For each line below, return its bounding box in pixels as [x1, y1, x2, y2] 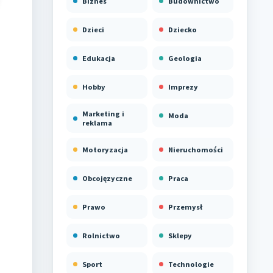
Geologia [168, 54, 202, 63]
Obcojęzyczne [82, 174, 132, 183]
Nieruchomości [168, 145, 223, 154]
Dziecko [168, 25, 197, 34]
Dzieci [82, 25, 104, 34]
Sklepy [168, 231, 192, 240]
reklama [82, 118, 112, 127]
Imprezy [168, 82, 198, 91]
